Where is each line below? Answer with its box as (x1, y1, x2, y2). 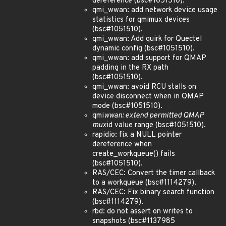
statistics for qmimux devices (92, 15, 190, 25)
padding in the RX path (92, 63, 168, 73)
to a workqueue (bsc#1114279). (92, 178, 196, 188)
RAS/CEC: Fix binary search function (92, 188, 214, 197)
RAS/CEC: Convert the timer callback (92, 168, 215, 178)
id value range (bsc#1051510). (106, 121, 206, 130)
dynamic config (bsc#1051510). (92, 44, 195, 53)
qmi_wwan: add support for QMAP (92, 53, 206, 63)
